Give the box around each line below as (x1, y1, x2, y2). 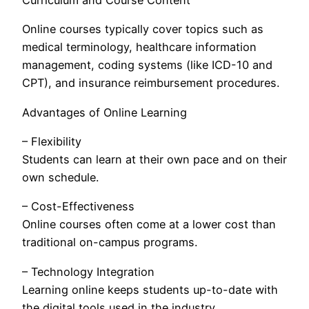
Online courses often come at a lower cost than (22, 217, 276, 232)
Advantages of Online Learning (22, 105, 187, 119)
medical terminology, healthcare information (22, 40, 257, 54)
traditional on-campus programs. (22, 235, 197, 250)
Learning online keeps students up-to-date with (22, 282, 278, 297)
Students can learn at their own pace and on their (22, 152, 287, 167)
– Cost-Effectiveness (22, 199, 134, 214)
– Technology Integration (22, 264, 154, 279)
